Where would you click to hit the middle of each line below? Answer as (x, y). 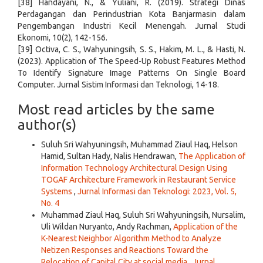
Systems (58, 192)
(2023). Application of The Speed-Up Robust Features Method (131, 61)
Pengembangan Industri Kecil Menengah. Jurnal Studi (131, 26)
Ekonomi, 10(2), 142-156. (63, 38)
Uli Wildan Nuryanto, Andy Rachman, (107, 227)
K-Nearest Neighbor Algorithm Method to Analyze (131, 239)
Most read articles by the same (116, 110)
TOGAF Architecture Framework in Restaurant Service (139, 180)
